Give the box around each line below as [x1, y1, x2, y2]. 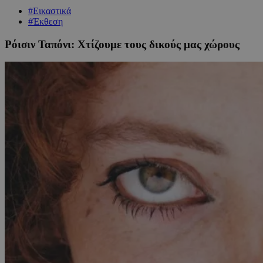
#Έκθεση [28, 16, 63, 26]
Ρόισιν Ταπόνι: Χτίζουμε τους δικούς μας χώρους [5, 38, 240, 50]
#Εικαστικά [28, 5, 71, 16]
